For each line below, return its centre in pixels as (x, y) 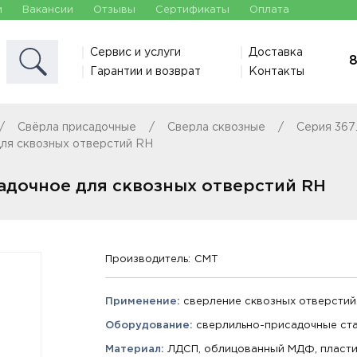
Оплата (269, 10)
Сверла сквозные (216, 127)
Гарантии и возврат (145, 71)
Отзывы (114, 10)
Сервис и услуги (135, 52)
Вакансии (48, 10)
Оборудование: (149, 326)
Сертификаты (192, 10)
